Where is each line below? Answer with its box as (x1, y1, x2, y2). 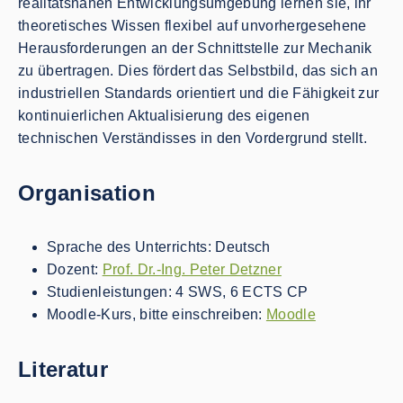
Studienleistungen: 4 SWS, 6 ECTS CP (47, 284, 309, 300)
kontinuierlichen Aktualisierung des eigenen (18, 107, 310, 123)
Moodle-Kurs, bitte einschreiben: (47, 307, 266, 323)
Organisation (18, 180, 156, 205)
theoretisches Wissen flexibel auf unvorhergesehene (18, 17, 367, 33)
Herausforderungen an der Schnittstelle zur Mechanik (18, 40, 372, 56)
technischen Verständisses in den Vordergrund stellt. (18, 130, 368, 146)
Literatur (18, 357, 108, 382)
